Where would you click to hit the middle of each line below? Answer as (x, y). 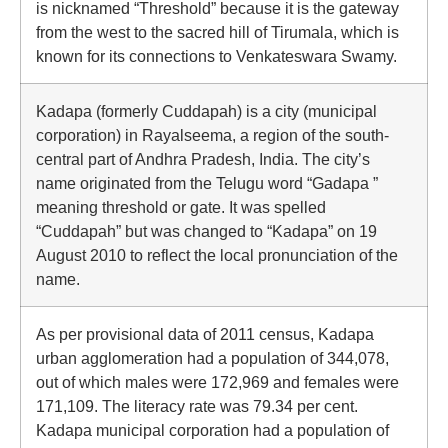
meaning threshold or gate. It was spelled (181, 207)
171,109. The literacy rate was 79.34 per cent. (197, 406)
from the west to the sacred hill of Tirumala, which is (217, 32)
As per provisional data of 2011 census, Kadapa (205, 334)
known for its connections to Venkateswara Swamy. (216, 56)
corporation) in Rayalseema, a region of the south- (212, 135)
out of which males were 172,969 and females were (217, 382)
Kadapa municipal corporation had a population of (212, 430)
